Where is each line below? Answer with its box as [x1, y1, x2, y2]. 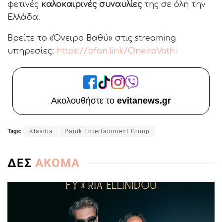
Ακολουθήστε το [51, 95, 117, 106]
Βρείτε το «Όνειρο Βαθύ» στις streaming [7, 33, 176, 43]
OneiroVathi [128, 46, 177, 55]
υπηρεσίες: [7, 46, 56, 55]
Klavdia [29, 127, 53, 135]
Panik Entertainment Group [64, 127, 150, 135]
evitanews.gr [117, 95, 171, 106]
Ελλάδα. [7, 12, 40, 22]
